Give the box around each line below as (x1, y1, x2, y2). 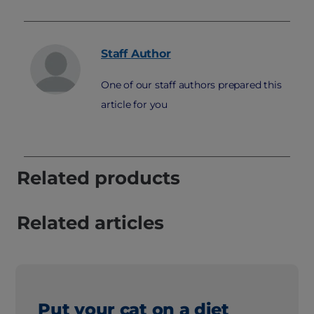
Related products (17, 166, 180, 189)
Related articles (17, 211, 164, 234)
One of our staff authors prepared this (101, 78, 282, 91)
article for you (101, 97, 168, 111)
